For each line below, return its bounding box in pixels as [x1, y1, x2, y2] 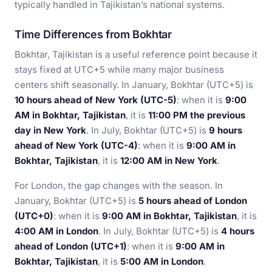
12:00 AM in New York [120, 155, 217, 166]
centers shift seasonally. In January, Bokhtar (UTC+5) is [15, 79, 253, 90]
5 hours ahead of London [138, 195, 247, 206]
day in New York [15, 124, 86, 136]
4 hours [221, 225, 254, 237]
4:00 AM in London [15, 225, 98, 237]
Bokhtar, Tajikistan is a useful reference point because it [15, 49, 257, 60]
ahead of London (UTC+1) [15, 240, 127, 252]
